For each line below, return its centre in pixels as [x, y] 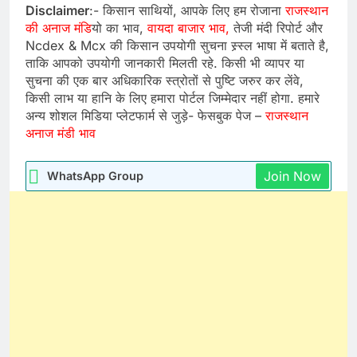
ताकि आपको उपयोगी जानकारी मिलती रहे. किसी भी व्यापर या [165, 63]
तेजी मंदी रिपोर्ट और [276, 27]
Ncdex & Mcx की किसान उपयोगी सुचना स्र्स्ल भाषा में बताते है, [177, 45]
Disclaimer [57, 10]
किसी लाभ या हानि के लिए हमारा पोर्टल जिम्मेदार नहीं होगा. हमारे [173, 98]
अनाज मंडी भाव [61, 133]
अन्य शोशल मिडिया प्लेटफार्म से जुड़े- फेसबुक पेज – [145, 115]
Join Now [292, 176]
